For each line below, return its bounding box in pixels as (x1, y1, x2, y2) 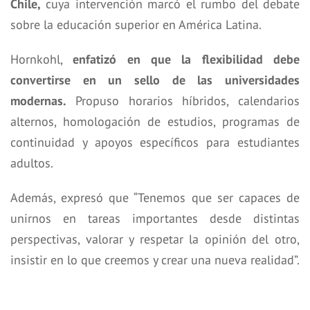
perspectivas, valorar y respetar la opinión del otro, (10, 231, 300, 248)
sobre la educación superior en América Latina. (10, 17, 262, 33)
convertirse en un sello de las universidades (10, 72, 300, 89)
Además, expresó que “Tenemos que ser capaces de (10, 190, 300, 206)
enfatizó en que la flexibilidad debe (73, 51, 300, 68)
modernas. (10, 93, 66, 109)
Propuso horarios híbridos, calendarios (66, 93, 300, 109)
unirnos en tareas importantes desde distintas (10, 210, 300, 227)
